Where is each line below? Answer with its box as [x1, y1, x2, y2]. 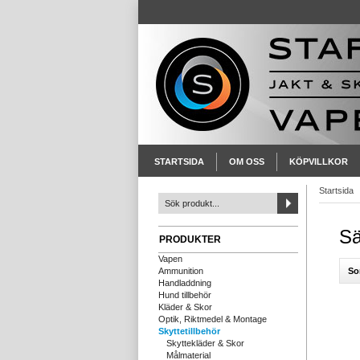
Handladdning [158, 278, 211, 288]
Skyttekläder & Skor [166, 338, 244, 348]
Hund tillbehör [158, 290, 211, 300]
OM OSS [229, 157, 264, 166]
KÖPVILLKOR [289, 157, 348, 166]
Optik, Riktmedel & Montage [158, 314, 267, 324]
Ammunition [158, 266, 203, 276]
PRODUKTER [159, 234, 221, 245]
